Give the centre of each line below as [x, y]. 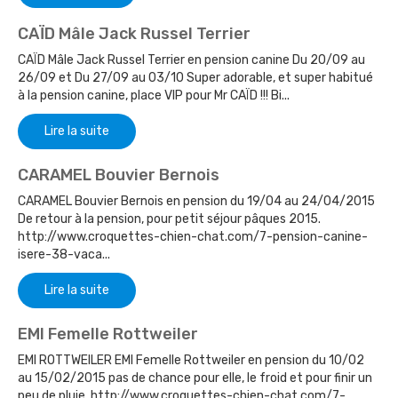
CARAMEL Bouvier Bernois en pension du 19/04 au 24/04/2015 [196, 201]
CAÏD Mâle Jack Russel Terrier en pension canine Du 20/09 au [191, 60]
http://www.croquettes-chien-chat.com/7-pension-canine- [193, 236]
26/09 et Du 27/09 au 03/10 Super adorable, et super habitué [195, 77]
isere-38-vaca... [64, 254]
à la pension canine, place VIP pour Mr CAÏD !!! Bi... [154, 95]
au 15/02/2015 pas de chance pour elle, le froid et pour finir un [195, 378]
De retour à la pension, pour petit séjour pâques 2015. [169, 219]
